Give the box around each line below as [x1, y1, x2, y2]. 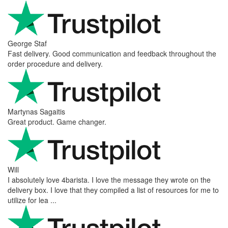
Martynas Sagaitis [8, 106, 65, 117]
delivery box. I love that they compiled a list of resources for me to [8, 184, 219, 195]
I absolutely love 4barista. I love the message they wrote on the [8, 174, 211, 185]
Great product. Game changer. [8, 116, 106, 127]
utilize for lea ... [8, 194, 56, 205]
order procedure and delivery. [8, 58, 103, 69]
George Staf [8, 38, 47, 48]
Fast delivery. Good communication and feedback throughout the [8, 48, 216, 59]
